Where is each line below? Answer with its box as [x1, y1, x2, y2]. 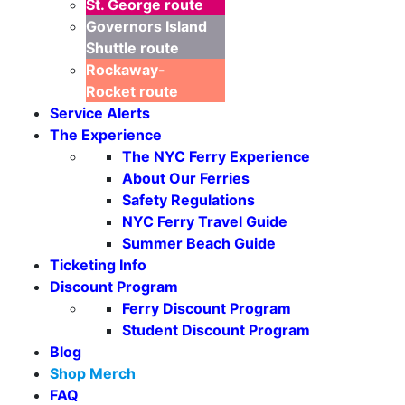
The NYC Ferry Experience [122, 147, 310, 166]
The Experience [50, 126, 162, 145]
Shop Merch [50, 364, 136, 383]
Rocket [86, 82, 136, 101]
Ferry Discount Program [122, 299, 291, 318]
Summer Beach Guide [122, 234, 276, 253]
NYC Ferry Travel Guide [122, 212, 287, 231]
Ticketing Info [50, 256, 146, 275]
